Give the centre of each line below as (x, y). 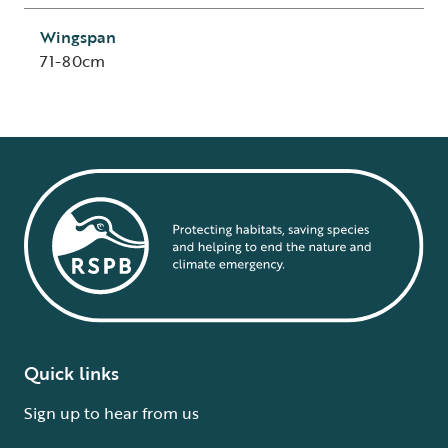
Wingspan (78, 37)
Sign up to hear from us (111, 412)
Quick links (71, 372)
